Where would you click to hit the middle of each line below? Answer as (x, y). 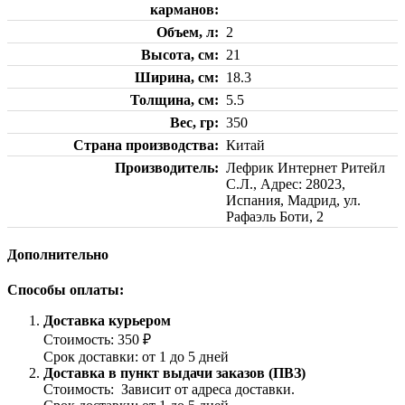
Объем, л (185, 32)
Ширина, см (174, 77)
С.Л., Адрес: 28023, (286, 184)
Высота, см (178, 54)
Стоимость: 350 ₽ (99, 340)
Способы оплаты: (66, 290)
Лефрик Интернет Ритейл (306, 167)
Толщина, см (172, 99)
